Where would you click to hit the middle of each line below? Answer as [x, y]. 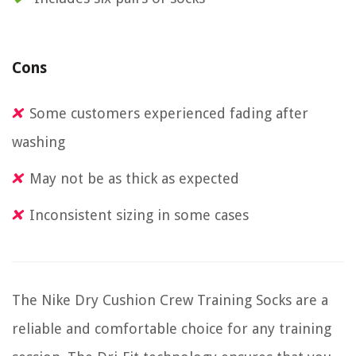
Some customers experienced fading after [169, 114]
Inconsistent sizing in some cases [139, 215]
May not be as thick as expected [134, 179]
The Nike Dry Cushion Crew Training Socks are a [170, 300]
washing [39, 142]
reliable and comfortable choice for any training [172, 329]
